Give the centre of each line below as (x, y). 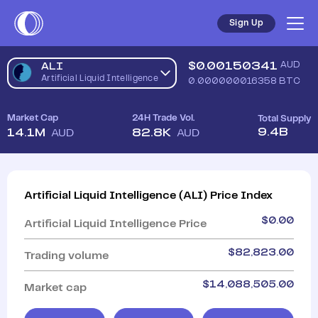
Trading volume (66, 256)
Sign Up (246, 23)
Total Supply (284, 119)
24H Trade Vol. (163, 118)
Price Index (241, 196)
